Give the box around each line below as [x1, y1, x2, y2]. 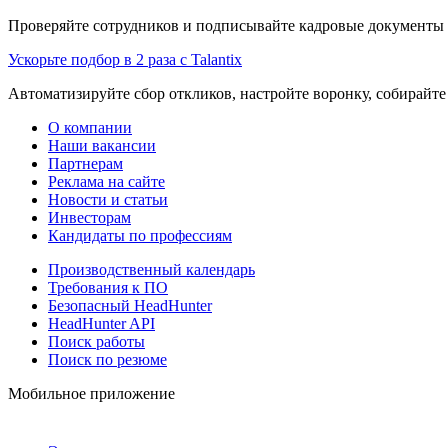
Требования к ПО [48, 278, 168, 296]
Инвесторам [48, 208, 131, 226]
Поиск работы [48, 332, 145, 350]
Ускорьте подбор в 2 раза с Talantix [8, 50, 242, 68]
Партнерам [48, 154, 123, 172]
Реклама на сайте [48, 172, 165, 190]
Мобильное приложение [8, 384, 175, 402]
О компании [48, 118, 132, 136]
